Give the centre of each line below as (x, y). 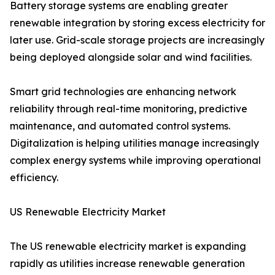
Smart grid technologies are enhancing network (123, 92)
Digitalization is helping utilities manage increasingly (134, 143)
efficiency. (34, 178)
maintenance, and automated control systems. (120, 126)
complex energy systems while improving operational (135, 161)
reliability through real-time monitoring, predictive (129, 109)
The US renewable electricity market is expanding (128, 246)
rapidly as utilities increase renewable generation (127, 264)
